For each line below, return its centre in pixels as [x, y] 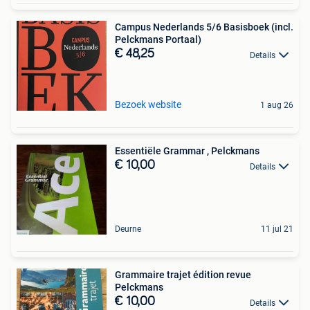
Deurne [128, 229]
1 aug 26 [277, 106]
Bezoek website [148, 105]
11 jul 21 [277, 229]
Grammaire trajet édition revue [183, 275]
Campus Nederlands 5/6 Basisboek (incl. [204, 27]
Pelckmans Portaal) [158, 40]
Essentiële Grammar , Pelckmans [187, 151]
